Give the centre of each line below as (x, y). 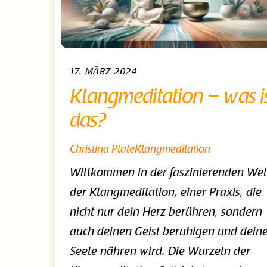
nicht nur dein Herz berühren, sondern (166, 213)
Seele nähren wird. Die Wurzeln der (160, 252)
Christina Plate (103, 150)
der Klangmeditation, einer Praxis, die (166, 193)
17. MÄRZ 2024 (103, 72)
